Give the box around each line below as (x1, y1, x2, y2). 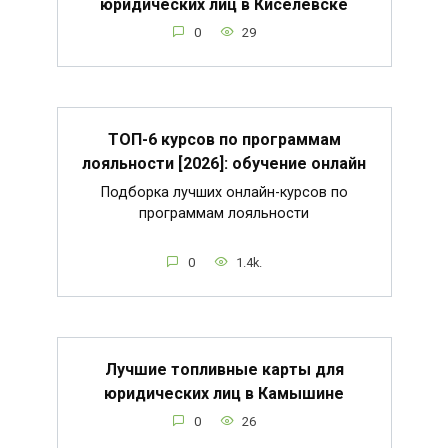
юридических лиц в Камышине (104, 383, 344, 403)
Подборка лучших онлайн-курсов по (100, 183, 348, 201)
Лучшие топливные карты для (104, 359, 344, 379)
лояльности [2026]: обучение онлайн (82, 153, 366, 173)
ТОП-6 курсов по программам (107, 129, 341, 149)
